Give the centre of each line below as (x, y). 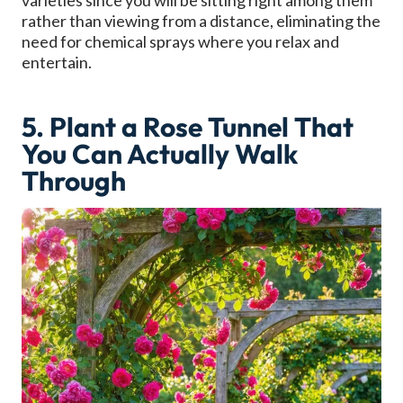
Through (74, 181)
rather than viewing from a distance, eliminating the (201, 21)
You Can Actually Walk (160, 154)
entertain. (57, 63)
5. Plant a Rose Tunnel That (188, 127)
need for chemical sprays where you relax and (180, 42)
